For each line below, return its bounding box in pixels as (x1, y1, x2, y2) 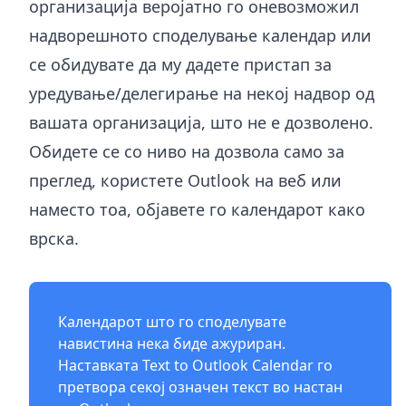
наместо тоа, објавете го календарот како (29, 198, 365, 220)
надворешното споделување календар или (29, 24, 372, 46)
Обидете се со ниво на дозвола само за (29, 140, 344, 162)
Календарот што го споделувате (58, 311, 286, 332)
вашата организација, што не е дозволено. (29, 111, 373, 133)
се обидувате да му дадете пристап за (29, 53, 332, 75)
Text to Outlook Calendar (142, 354, 314, 375)
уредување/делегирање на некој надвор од (29, 82, 374, 104)
